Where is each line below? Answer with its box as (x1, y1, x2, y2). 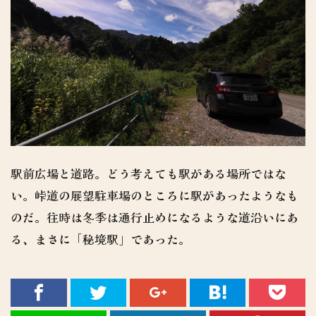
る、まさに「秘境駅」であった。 (11, 231, 190, 248)
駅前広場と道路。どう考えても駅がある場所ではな (11, 165, 286, 183)
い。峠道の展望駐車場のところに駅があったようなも (11, 187, 298, 205)
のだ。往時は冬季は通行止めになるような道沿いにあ (11, 209, 298, 226)
